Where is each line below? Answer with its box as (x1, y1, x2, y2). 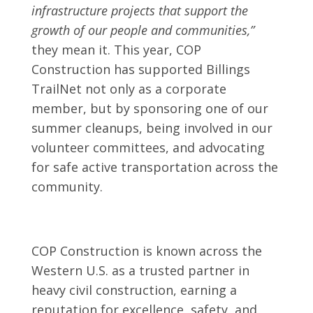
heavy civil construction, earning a (31, 281, 237, 298)
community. (31, 177, 106, 195)
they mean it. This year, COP (31, 41, 201, 58)
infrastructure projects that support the (31, 1, 248, 19)
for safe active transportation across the (31, 158, 278, 175)
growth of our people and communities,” (31, 21, 254, 38)
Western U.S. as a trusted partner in (31, 261, 249, 279)
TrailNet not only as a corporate (31, 80, 226, 97)
